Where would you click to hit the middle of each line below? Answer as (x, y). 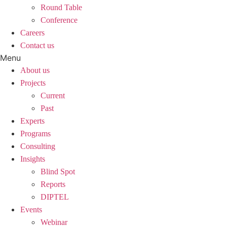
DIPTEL (55, 197)
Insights (33, 159)
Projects (33, 83)
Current (53, 96)
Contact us (37, 45)
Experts (32, 121)
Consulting (38, 146)
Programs (35, 134)
